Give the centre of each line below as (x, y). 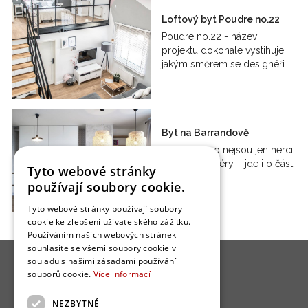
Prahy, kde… (187, 178)
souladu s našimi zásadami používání (102, 261)
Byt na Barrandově (206, 133)
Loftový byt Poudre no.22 (221, 20)
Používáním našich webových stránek (102, 235)
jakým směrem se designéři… (226, 64)
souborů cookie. (59, 274)
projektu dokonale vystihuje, (224, 51)
